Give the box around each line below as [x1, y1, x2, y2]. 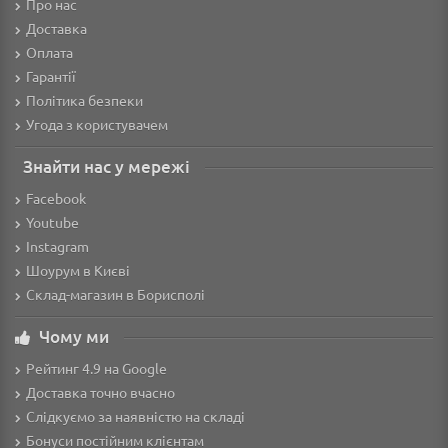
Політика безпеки [26, 91, 143, 110]
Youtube [26, 213, 79, 232]
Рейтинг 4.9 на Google [26, 359, 167, 378]
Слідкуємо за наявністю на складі [26, 407, 245, 426]
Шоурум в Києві [26, 261, 130, 280]
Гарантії [26, 67, 76, 86]
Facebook [26, 189, 86, 208]
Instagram [26, 237, 89, 256]
